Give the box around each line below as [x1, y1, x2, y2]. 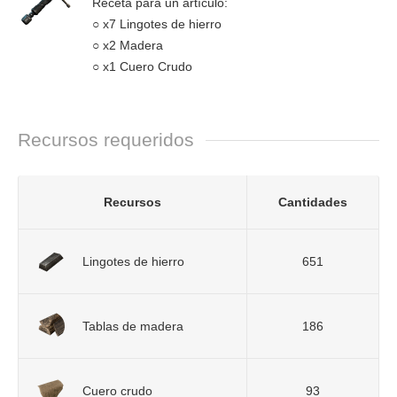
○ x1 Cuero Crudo [92, 59, 192, 74]
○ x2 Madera [92, 38, 163, 52]
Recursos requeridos [18, 129, 194, 150]
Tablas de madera [82, 319, 183, 333]
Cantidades [278, 195, 347, 209]
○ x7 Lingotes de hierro [92, 17, 222, 31]
